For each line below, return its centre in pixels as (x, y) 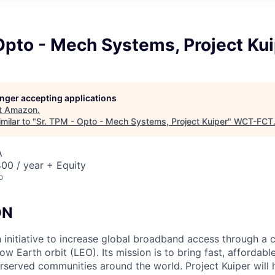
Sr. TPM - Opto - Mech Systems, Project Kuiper (132, 121)
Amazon (21, 109)
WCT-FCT (254, 121)
